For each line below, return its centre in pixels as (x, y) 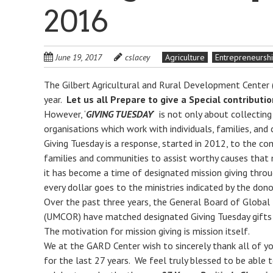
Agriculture (185, 57)
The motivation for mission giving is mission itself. (147, 231)
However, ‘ (65, 114)
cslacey (137, 57)
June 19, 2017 (79, 57)
